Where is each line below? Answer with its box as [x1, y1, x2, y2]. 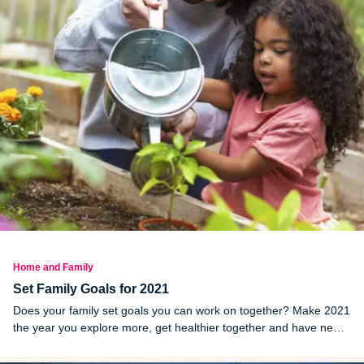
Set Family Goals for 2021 [13, 281, 172, 296]
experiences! [13, 337, 79, 351]
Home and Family [13, 261, 93, 273]
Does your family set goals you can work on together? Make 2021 [13, 303, 350, 317]
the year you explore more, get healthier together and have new [13, 320, 341, 334]
